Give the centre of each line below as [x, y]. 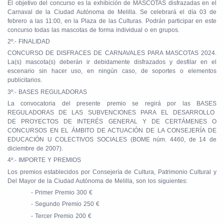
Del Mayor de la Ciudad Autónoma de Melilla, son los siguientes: [97, 181]
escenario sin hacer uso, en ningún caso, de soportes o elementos [112, 71]
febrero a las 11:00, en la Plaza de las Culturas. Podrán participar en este [112, 21]
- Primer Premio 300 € [62, 192]
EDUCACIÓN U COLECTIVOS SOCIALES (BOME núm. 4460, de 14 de [112, 139]
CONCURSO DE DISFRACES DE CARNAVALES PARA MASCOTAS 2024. [112, 53]
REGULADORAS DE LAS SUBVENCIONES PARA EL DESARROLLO [112, 112]
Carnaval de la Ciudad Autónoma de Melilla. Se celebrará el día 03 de [112, 12]
